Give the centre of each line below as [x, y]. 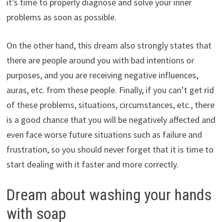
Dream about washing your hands [109, 195]
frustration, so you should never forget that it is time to [110, 150]
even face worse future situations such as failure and [104, 135]
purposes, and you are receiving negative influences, [102, 75]
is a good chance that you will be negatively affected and [111, 120]
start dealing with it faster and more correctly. [92, 165]
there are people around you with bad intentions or [100, 60]
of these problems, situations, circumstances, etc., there [110, 105]
